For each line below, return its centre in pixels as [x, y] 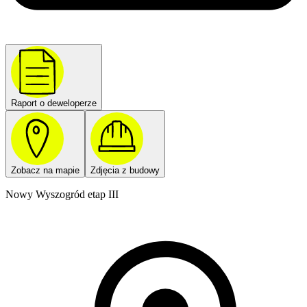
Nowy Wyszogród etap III [62, 195]
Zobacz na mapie [45, 171]
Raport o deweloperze [54, 103]
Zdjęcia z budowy [125, 171]
